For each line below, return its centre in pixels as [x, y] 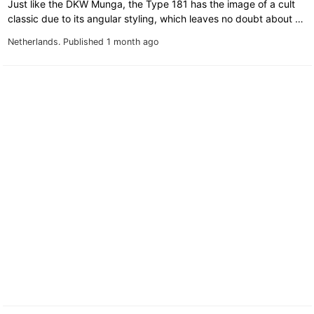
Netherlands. [35, 42]
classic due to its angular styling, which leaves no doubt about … [157, 19]
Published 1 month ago [111, 42]
